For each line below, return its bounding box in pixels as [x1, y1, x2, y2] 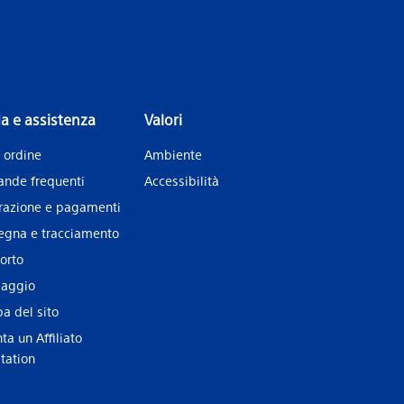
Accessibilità [143, 172, 219, 188]
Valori [143, 110, 182, 129]
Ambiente [143, 146, 202, 162]
